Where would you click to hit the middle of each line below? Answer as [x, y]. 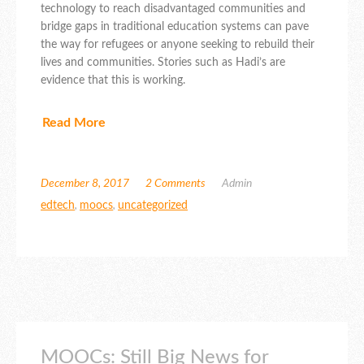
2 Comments [175, 183]
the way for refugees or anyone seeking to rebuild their [178, 45]
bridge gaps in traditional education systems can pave [175, 27]
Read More [74, 122]
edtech [58, 205]
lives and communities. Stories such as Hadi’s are [163, 63]
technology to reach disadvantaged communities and [173, 9]
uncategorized [153, 205]
